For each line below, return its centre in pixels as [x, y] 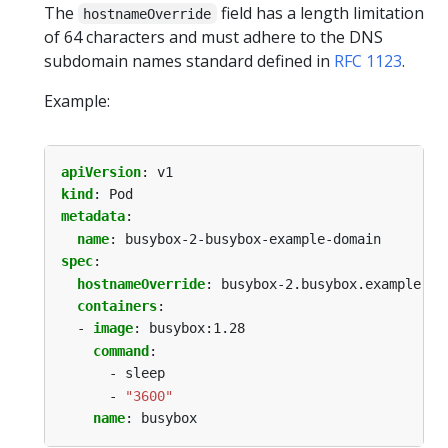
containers [117, 306]
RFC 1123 [368, 60]
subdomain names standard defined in [189, 60]
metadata [93, 216]
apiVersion [101, 171]
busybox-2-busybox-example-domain [253, 238]
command [121, 350]
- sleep [137, 373]
